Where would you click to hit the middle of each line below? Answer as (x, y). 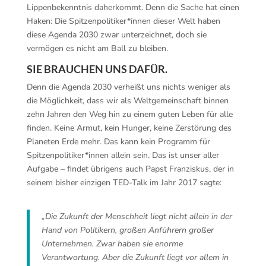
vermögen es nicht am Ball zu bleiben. (97, 48)
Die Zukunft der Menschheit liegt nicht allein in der (138, 216)
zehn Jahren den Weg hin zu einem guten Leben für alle (129, 114)
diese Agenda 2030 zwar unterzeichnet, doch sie (116, 35)
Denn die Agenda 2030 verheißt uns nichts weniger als (128, 87)
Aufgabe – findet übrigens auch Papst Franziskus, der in (130, 169)
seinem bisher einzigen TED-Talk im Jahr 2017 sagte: (124, 183)
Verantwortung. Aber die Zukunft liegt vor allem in (135, 257)
